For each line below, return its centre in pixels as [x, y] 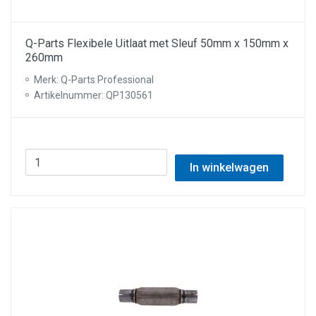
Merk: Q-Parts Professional [94, 80]
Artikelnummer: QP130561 [93, 95]
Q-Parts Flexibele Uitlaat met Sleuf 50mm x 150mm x [157, 43]
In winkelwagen [229, 168]
